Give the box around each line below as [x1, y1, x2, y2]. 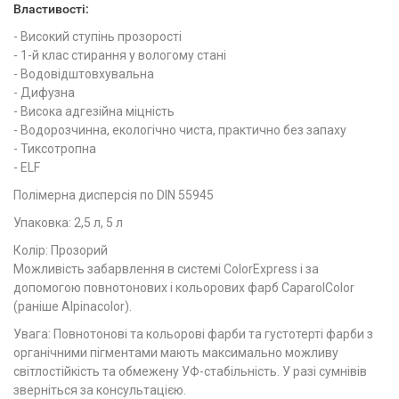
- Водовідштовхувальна [13, 67, 154, 81]
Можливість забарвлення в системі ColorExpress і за [13, 262, 319, 276]
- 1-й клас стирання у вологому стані [13, 48, 226, 62]
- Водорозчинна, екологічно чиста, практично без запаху [13, 123, 346, 137]
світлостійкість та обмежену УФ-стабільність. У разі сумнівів [13, 364, 367, 379]
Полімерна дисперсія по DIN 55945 [13, 188, 214, 202]
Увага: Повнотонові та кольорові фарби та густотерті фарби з [13, 327, 373, 341]
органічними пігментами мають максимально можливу [13, 346, 338, 360]
